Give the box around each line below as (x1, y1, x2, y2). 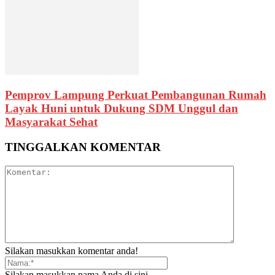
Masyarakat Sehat (5, 115, 98, 129)
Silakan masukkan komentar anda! (5, 245, 138, 256)
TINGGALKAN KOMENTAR (5, 141, 161, 153)
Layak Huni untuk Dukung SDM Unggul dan (5, 102, 238, 115)
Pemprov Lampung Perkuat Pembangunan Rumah (5, 88, 266, 102)
